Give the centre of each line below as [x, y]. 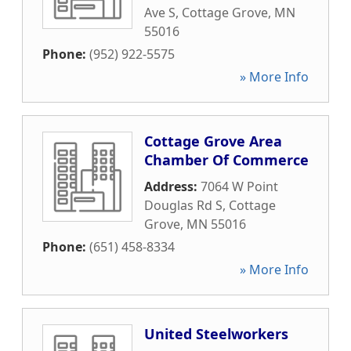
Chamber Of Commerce [226, 160]
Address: [172, 186]
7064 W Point [239, 186]
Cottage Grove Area [213, 141]
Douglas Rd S [183, 205]
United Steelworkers [216, 334]
